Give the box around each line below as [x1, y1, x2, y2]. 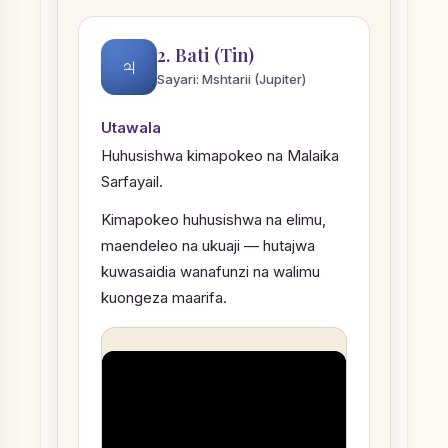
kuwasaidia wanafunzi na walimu [101, 262, 320, 282]
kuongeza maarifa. [101, 288, 227, 308]
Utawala [101, 118, 161, 138]
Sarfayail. [101, 172, 163, 192]
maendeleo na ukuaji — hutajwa [101, 236, 315, 256]
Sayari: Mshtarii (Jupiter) [157, 70, 306, 87]
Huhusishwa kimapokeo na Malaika [101, 146, 339, 166]
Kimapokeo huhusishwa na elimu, [101, 210, 326, 230]
